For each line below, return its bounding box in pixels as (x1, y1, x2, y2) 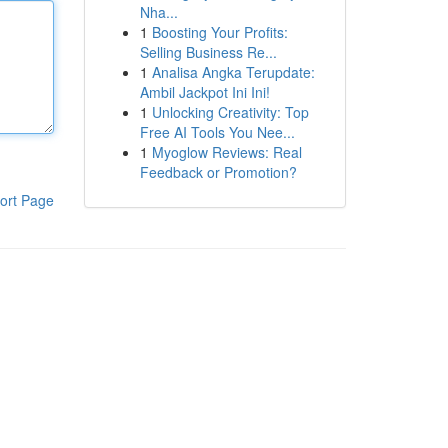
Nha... (139, 2, 178, 22)
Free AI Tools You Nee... (139, 122, 295, 142)
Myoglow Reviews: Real (151, 142, 302, 162)
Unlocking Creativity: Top (151, 102, 309, 122)
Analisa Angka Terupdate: (151, 62, 315, 82)
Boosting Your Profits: (151, 22, 288, 42)
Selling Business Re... (139, 42, 277, 62)
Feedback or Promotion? (139, 162, 297, 182)
